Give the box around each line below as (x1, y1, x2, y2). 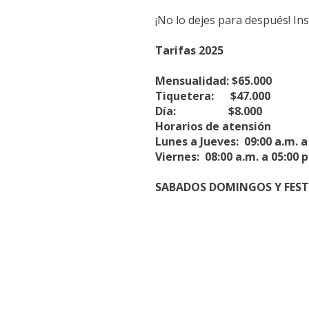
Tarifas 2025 (155, 42, 224, 58)
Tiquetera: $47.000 (155, 88, 271, 103)
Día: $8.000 (155, 103, 263, 119)
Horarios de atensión (155, 118, 272, 134)
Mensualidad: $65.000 (155, 72, 272, 88)
